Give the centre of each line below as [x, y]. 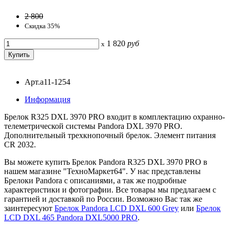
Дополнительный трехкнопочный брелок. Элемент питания [110, 135]
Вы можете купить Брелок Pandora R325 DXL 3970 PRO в [106, 162]
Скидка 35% [42, 26]
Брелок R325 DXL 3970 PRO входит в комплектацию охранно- [114, 117]
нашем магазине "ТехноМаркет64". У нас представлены [102, 171]
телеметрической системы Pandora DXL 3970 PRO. [93, 126]
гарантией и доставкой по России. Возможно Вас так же [103, 199]
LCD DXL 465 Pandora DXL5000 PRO [71, 217]
